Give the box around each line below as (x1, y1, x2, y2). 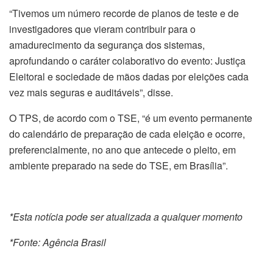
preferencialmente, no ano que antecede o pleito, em (9, 143, 236, 157)
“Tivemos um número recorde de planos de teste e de (9, 6, 239, 21)
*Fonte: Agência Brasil (9, 235, 106, 250)
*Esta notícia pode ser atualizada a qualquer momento (9, 210, 243, 224)
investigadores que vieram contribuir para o (9, 22, 196, 37)
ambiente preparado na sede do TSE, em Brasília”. (9, 158, 228, 173)
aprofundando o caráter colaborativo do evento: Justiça (9, 54, 246, 68)
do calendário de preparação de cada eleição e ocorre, (9, 127, 245, 141)
